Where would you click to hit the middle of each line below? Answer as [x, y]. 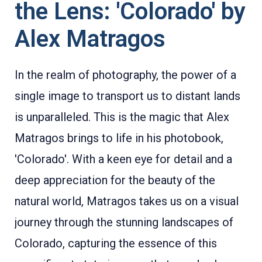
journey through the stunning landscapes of [124, 222]
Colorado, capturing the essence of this [116, 243]
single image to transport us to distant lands [127, 96]
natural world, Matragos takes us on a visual [127, 201]
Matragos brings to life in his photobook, [119, 138]
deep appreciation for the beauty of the [115, 180]
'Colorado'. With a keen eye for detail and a [123, 159]
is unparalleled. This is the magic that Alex [122, 117]
